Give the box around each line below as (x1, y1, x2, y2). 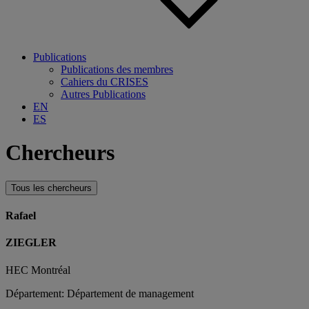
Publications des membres (61, 63, 173, 75)
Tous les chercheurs (11, 182, 92, 193)
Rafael (6, 210, 36, 222)
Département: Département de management (6, 287, 194, 299)
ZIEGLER (6, 237, 57, 249)
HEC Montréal (6, 263, 70, 276)
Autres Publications (61, 88, 146, 100)
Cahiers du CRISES (61, 76, 148, 88)
